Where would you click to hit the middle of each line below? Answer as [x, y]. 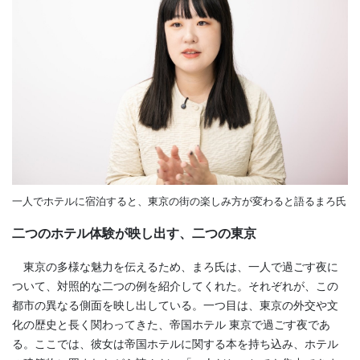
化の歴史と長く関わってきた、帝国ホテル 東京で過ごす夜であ [171, 325]
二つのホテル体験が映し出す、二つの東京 [134, 234]
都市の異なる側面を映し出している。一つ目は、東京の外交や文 [175, 306]
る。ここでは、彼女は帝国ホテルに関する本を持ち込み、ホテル [175, 344]
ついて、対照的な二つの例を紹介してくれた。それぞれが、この [175, 286]
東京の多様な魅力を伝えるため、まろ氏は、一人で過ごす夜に [175, 267]
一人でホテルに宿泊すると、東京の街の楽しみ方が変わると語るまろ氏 [179, 202]
